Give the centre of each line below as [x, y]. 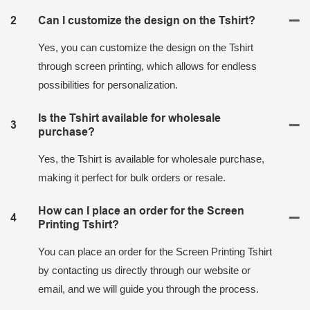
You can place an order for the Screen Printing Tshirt [155, 251]
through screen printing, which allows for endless [147, 66]
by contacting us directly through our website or [144, 270]
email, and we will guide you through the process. [148, 289]
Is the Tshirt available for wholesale [129, 118]
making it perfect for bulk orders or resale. [132, 177]
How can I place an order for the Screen [141, 210]
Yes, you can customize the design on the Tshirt [146, 47]
